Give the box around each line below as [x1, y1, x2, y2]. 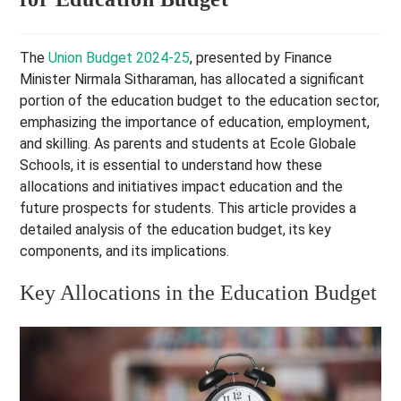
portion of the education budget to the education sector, [20, 92, 380, 110]
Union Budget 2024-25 [48, 49, 191, 67]
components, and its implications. [20, 243, 230, 260]
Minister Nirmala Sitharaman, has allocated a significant [20, 71, 365, 89]
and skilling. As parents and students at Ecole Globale [20, 135, 357, 153]
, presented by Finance [190, 49, 333, 67]
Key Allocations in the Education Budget [20, 281, 378, 305]
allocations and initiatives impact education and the [20, 178, 344, 196]
